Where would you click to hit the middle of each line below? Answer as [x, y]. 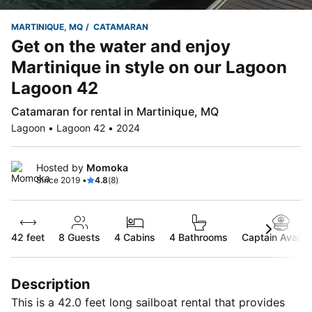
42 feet [28, 237]
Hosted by [61, 167]
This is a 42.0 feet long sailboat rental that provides [148, 302]
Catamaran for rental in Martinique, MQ [115, 111]
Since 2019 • [62, 180]
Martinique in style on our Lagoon [149, 67]
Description [50, 284]
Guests [83, 237]
